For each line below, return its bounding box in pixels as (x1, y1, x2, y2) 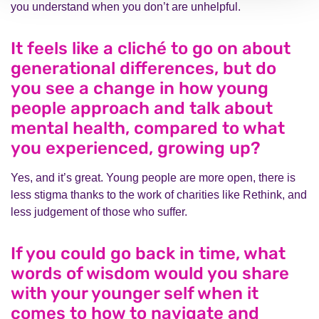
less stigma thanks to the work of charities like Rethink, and (11, 189, 307, 201)
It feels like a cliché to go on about (11, 38, 291, 58)
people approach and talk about (11, 98, 273, 118)
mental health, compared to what (11, 118, 285, 138)
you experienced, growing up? (11, 138, 261, 158)
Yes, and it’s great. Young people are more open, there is (11, 172, 296, 184)
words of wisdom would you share (11, 263, 289, 283)
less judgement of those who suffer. (11, 206, 190, 218)
